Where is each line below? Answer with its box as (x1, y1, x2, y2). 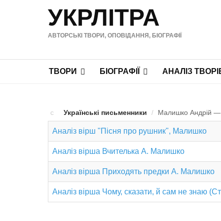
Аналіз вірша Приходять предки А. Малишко (52, 167, 215, 176)
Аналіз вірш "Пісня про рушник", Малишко (52, 127, 207, 135)
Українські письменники (63, 109, 147, 116)
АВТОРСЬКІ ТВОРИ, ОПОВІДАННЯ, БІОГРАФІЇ (48, 32, 182, 39)
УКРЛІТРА (48, 4, 160, 31)
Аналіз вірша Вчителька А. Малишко (52, 147, 184, 155)
